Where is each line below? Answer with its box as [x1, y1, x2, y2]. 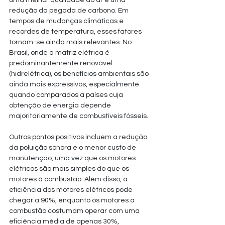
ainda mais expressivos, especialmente [9, 81, 141, 88]
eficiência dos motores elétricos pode [9, 186, 134, 193]
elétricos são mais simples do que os [9, 165, 131, 172]
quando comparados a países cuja [9, 91, 125, 98]
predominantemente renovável [9, 60, 114, 67]
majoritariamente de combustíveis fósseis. [9, 113, 148, 120]
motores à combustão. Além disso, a [9, 176, 129, 183]
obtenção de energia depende [9, 102, 113, 109]
